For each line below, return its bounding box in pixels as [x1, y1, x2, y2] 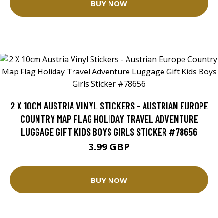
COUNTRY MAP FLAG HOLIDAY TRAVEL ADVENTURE [20, 112, 198, 125]
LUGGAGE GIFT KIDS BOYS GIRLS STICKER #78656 [21, 126, 197, 138]
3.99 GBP [88, 140, 130, 154]
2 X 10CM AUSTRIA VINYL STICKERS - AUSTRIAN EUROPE [10, 99, 208, 112]
